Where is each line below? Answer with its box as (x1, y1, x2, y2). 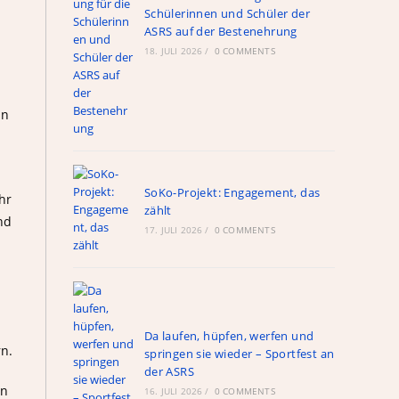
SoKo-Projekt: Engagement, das (143, 184, 321, 200)
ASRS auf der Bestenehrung (143, 23, 297, 39)
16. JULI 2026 (143, 385, 203, 397)
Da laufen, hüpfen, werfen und (143, 328, 314, 344)
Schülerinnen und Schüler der (143, 5, 310, 21)
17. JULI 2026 (143, 224, 203, 236)
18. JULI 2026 (143, 45, 203, 57)
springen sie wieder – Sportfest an (143, 346, 335, 362)
